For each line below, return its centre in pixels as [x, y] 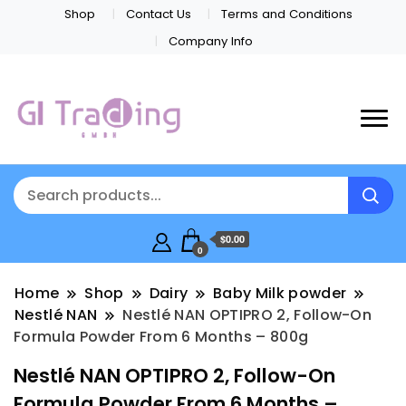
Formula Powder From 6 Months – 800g [161, 337]
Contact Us [158, 14]
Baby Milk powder [280, 294]
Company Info [210, 41]
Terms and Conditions [286, 14]
